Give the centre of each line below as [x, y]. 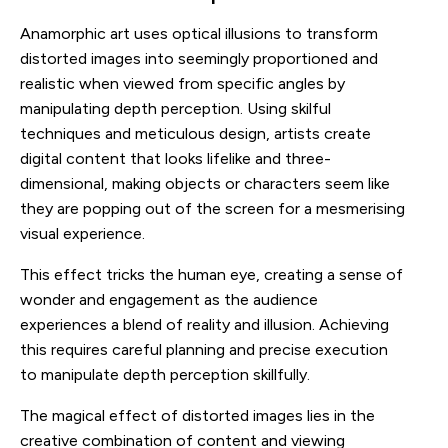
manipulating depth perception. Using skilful [175, 108]
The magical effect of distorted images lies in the [197, 415]
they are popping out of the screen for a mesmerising [212, 208]
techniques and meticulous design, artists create [195, 133]
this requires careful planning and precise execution [204, 349]
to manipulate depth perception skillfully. [165, 374]
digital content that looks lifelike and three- [175, 158]
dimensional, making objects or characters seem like [205, 183]
